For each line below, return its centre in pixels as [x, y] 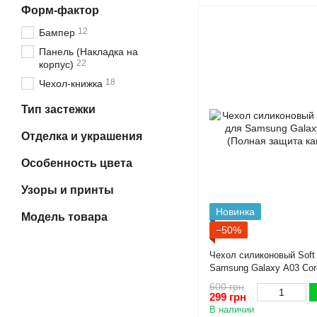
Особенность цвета [77, 163]
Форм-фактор [60, 10]
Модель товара [64, 217]
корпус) [56, 64]
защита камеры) [244, 281]
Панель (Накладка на [88, 52]
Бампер [57, 33]
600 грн [227, 286]
